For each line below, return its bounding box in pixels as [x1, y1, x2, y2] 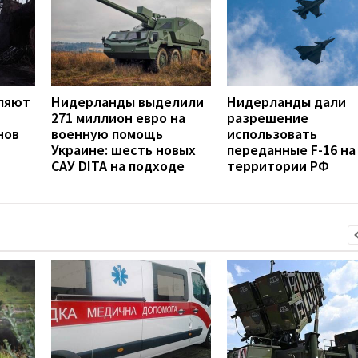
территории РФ [227, 156, 329, 175]
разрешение [227, 108, 308, 127]
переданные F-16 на [227, 140, 356, 159]
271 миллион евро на [51, 108, 185, 127]
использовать [227, 124, 317, 143]
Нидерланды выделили [51, 92, 204, 111]
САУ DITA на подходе [51, 156, 185, 175]
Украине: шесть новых [51, 140, 196, 159]
